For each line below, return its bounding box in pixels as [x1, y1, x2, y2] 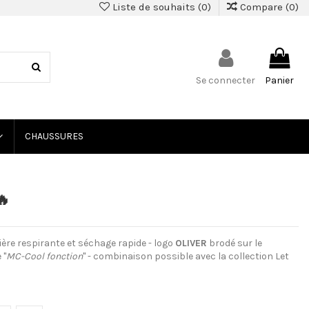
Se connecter [196, 74, 255, 86]
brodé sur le [207, 237, 262, 249]
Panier [265, 74, 294, 86]
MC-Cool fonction [6, 250, 83, 262]
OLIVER [175, 237, 207, 249]
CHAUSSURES [24, 130, 83, 142]
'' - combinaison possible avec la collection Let [83, 250, 289, 262]
